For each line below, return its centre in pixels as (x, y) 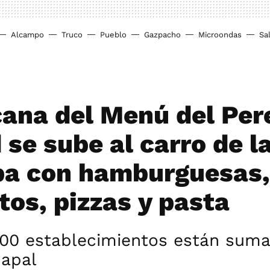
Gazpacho (162, 35)
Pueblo (113, 35)
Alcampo (27, 35)
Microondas (220, 35)
